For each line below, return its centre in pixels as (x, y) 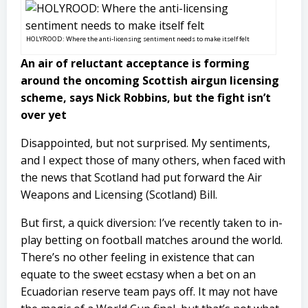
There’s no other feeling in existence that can (137, 257)
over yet (44, 115)
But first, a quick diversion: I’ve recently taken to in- (152, 223)
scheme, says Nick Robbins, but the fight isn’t (146, 98)
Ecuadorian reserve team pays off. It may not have (149, 291)
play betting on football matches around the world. (152, 240)
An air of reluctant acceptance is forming (135, 63)
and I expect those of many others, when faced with (153, 160)
